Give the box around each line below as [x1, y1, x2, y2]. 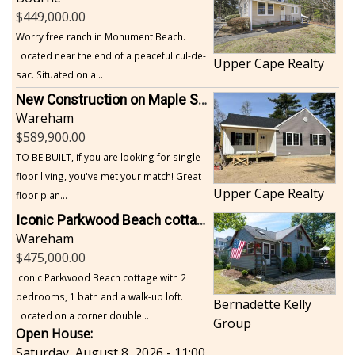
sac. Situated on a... [16, 67, 103, 81]
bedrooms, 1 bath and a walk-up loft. [16, 289, 183, 303]
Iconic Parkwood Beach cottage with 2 [16, 270, 186, 284]
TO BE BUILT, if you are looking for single [16, 150, 200, 163]
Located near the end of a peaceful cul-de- [16, 48, 206, 62]
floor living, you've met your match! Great [16, 169, 201, 182]
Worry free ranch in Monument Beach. [16, 29, 185, 43]
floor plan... [16, 188, 67, 201]
